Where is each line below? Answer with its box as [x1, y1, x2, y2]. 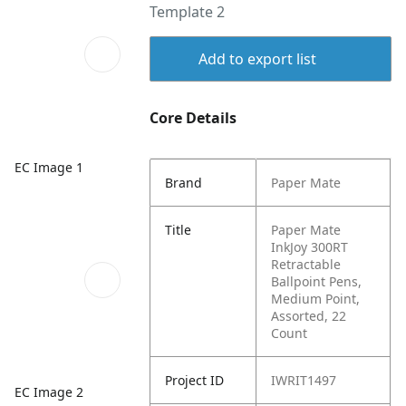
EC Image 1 [14, 158, 83, 176]
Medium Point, [271, 290, 361, 307]
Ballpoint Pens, [271, 273, 362, 290]
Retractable [271, 256, 342, 273]
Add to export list [198, 49, 316, 69]
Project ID [165, 372, 225, 389]
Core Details [150, 108, 237, 128]
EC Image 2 [14, 382, 83, 401]
